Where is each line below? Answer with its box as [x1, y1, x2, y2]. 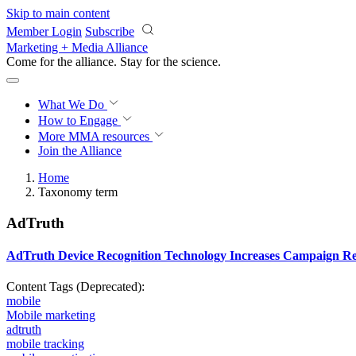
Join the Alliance [38, 144, 122, 157]
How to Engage [38, 114, 121, 127]
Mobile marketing [6, 308, 95, 323]
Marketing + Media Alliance [6, 41, 148, 54]
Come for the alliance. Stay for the [6, 55, 181, 68]
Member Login [6, 25, 82, 38]
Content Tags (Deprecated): [6, 280, 148, 294]
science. [181, 55, 221, 68]
